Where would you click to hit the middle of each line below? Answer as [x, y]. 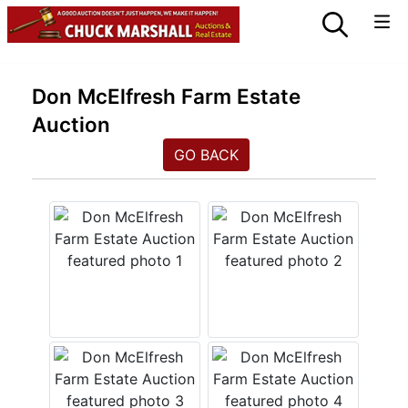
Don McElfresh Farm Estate [166, 96]
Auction [71, 124]
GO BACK [206, 155]
